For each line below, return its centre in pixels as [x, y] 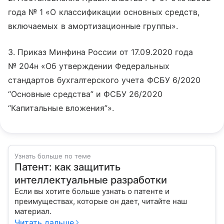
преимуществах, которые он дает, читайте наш [101, 201]
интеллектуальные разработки [91, 180]
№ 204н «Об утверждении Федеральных [89, 66]
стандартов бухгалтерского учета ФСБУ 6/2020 [104, 80]
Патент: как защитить [67, 167]
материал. [36, 211]
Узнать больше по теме [53, 156]
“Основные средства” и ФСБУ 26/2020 [85, 94]
